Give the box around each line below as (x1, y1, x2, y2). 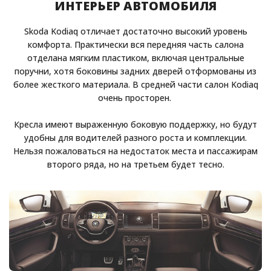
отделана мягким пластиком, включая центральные (27, 52, 244, 64)
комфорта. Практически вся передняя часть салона (27, 39, 244, 51)
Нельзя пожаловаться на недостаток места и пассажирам (13, 145, 258, 157)
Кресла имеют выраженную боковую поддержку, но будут (14, 119, 257, 131)
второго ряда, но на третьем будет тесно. (47, 158, 224, 171)
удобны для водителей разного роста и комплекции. (24, 132, 247, 144)
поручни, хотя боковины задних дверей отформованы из (15, 65, 256, 77)
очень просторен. (97, 92, 174, 104)
